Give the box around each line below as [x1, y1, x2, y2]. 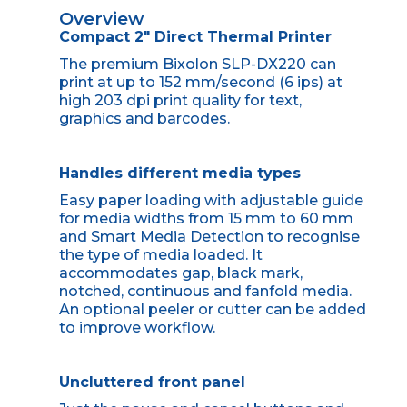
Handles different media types [58, 164, 301, 182]
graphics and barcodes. [58, 109, 230, 127]
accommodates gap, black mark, [58, 263, 303, 282]
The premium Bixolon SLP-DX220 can [58, 55, 336, 73]
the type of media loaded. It [58, 245, 263, 263]
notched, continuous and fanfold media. [58, 282, 352, 300]
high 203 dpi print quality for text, [58, 91, 302, 109]
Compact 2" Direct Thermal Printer [58, 27, 332, 45]
